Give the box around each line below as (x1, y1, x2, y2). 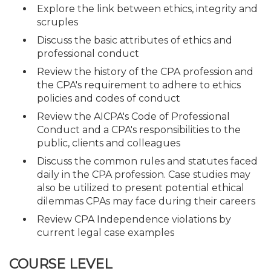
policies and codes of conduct (37, 92, 180, 104)
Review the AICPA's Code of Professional (37, 110, 230, 122)
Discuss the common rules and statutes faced (37, 155, 258, 167)
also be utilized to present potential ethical (37, 181, 244, 194)
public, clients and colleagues (37, 137, 180, 149)
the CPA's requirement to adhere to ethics (37, 79, 241, 91)
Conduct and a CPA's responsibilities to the (37, 123, 241, 135)
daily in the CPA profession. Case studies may (37, 168, 250, 180)
